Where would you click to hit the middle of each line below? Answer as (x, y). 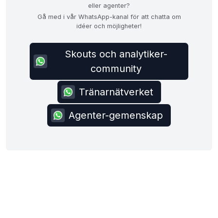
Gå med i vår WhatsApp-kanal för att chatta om (109, 17)
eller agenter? (109, 6)
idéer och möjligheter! (109, 26)
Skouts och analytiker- (116, 54)
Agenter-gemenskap (116, 115)
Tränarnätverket (116, 92)
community (116, 69)
